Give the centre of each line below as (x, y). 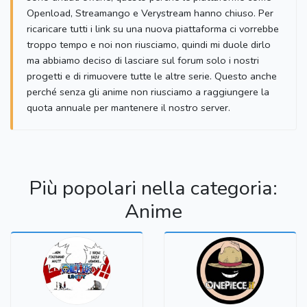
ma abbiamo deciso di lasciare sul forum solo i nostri (143, 61)
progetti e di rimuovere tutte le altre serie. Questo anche (152, 76)
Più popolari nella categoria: (153, 188)
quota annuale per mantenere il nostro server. (128, 108)
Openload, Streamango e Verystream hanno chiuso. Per (150, 13)
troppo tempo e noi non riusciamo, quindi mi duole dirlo (149, 45)
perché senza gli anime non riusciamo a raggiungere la (148, 92)
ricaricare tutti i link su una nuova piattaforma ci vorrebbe (153, 29)
